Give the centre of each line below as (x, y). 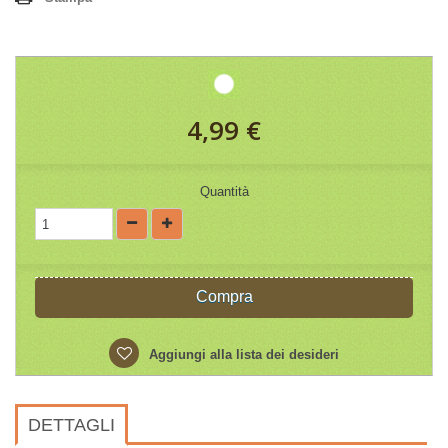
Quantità (224, 191)
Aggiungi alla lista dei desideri (242, 354)
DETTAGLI (71, 425)
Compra (224, 296)
